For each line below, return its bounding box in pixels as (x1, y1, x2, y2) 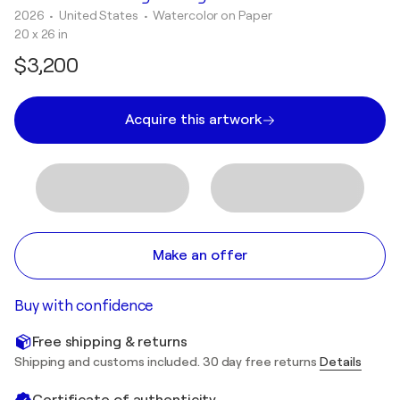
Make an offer (152, 247, 248, 263)
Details (319, 354, 362, 369)
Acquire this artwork (124, 112, 262, 128)
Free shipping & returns (32, 333, 187, 350)
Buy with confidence (14, 297, 154, 314)
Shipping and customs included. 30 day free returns (14, 354, 320, 369)
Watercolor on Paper (153, 8, 272, 22)
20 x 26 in (14, 27, 68, 41)
